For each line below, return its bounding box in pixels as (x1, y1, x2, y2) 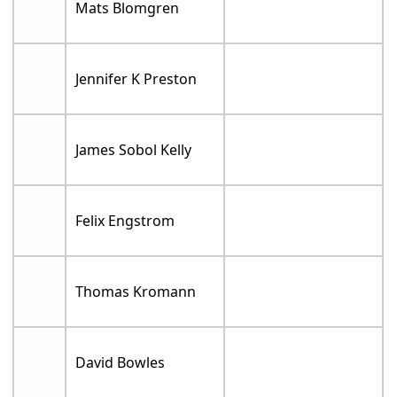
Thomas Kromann (75, 282, 197, 302)
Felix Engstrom (75, 211, 175, 231)
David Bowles (75, 353, 166, 373)
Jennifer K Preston (75, 69, 198, 90)
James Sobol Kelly (75, 140, 192, 160)
